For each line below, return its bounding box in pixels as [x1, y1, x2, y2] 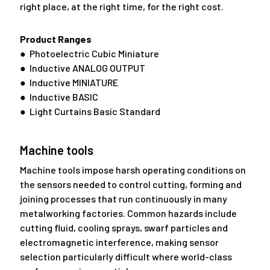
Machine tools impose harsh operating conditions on [19, 164, 246, 176]
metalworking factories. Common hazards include [19, 207, 237, 219]
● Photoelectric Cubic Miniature [19, 48, 159, 60]
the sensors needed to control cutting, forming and [19, 178, 242, 190]
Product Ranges [19, 33, 92, 45]
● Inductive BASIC [19, 91, 98, 103]
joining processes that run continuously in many [19, 193, 227, 205]
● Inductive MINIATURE [19, 77, 118, 89]
